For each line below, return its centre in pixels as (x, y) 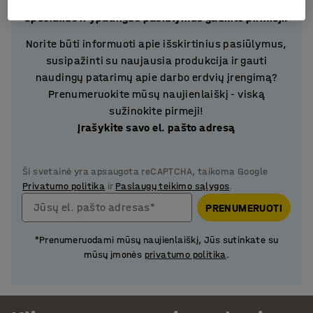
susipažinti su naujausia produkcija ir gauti (156, 60)
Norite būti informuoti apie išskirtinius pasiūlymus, (156, 44)
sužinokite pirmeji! (156, 111)
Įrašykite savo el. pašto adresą (156, 128)
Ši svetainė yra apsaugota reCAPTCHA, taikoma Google (145, 172)
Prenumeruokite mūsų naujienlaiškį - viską (156, 94)
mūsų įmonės (114, 255)
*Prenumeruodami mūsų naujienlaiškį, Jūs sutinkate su (156, 240)
